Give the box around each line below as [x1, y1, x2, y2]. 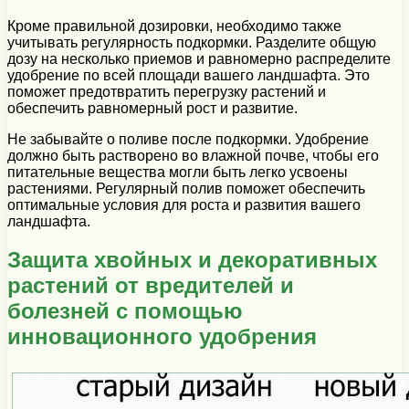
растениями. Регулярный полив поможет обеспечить [7, 180, 365, 196]
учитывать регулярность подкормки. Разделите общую [7, 34, 376, 50]
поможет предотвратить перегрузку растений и [7, 83, 326, 100]
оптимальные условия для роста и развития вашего [7, 196, 361, 213]
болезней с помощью [7, 299, 243, 324]
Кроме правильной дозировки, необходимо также [7, 17, 341, 34]
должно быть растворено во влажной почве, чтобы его [7, 147, 379, 163]
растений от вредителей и [7, 273, 294, 299]
